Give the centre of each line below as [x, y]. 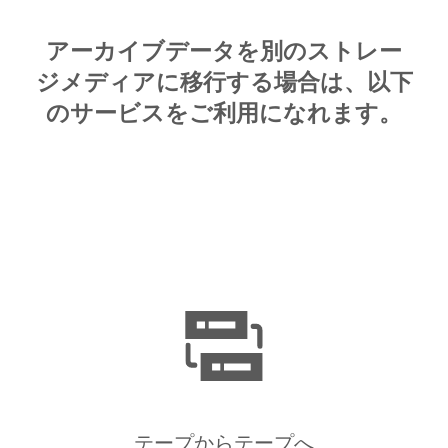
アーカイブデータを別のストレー [224, 50]
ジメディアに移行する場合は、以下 [224, 81]
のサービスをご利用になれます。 [224, 112]
